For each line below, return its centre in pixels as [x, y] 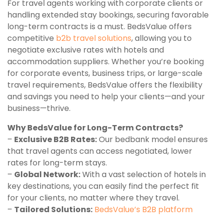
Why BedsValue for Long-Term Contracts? [95, 128]
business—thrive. [39, 109]
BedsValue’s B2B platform [144, 210]
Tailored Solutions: [53, 210]
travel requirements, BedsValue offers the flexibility [105, 85]
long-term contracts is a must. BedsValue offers [100, 27]
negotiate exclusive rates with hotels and [86, 50]
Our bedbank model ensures [152, 140]
